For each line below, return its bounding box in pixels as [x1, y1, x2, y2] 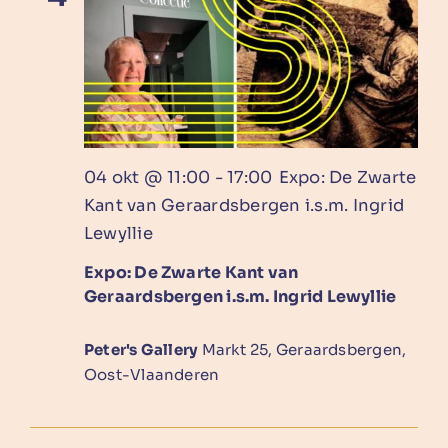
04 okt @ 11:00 [83, 166, 211, 188]
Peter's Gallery [83, 339, 202, 359]
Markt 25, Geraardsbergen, [201, 339, 407, 359]
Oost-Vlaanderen [83, 364, 220, 384]
